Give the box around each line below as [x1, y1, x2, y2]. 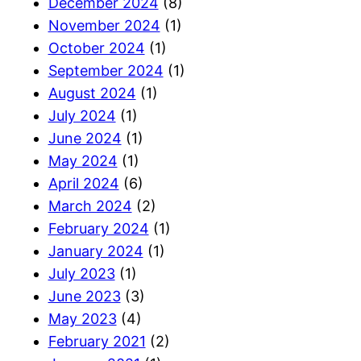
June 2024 [48, 129, 122, 147]
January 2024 [48, 242, 143, 259]
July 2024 [48, 106, 116, 124]
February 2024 [48, 219, 149, 237]
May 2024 [48, 151, 118, 169]
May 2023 [48, 309, 117, 327]
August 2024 [48, 84, 136, 102]
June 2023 [48, 287, 121, 305]
